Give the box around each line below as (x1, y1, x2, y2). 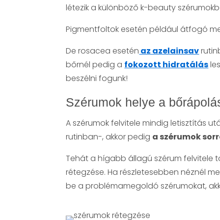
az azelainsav (139, 45, 199, 56)
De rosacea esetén (66, 45, 139, 56)
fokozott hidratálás (124, 58, 209, 70)
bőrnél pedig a (66, 58, 125, 70)
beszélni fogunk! (66, 72, 128, 84)
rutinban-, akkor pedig (66, 131, 153, 142)
